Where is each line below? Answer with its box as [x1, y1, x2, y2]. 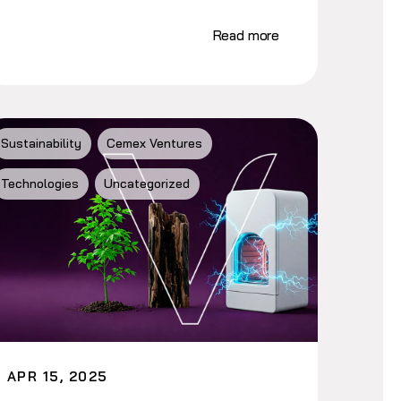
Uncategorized [104, 175, 191, 192]
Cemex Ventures [107, 135, 203, 152]
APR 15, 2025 [6, 367, 108, 385]
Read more [212, 26, 280, 44]
